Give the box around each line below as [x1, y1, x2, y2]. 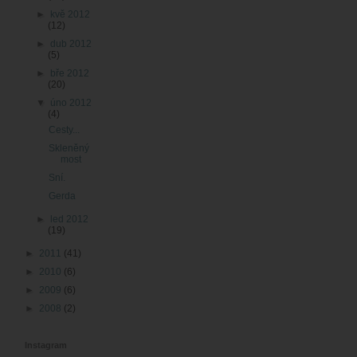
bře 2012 [50, 68, 90, 80]
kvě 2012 [50, 9, 91, 21]
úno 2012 [50, 97, 92, 109]
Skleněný [48, 143, 89, 155]
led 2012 [50, 214, 89, 226]
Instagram [25, 340, 67, 351]
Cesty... [48, 124, 80, 136]
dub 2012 [50, 38, 92, 50]
